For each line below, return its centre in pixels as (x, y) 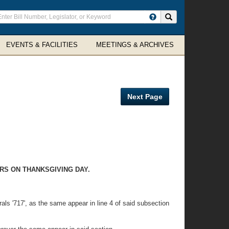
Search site (188, 16)
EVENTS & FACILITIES (42, 45)
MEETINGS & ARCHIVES (135, 45)
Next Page (145, 97)
